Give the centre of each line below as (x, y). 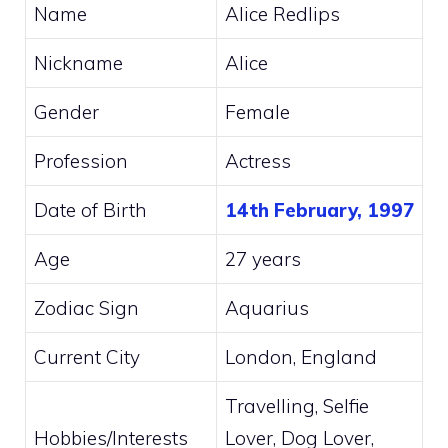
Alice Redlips (282, 14)
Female (257, 112)
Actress (258, 161)
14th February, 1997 (319, 210)
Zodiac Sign (86, 308)
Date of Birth (90, 210)
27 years (263, 259)
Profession (81, 161)
